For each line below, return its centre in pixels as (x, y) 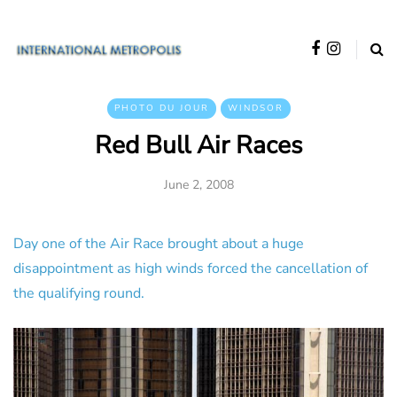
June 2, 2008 (198, 185)
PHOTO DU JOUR (161, 108)
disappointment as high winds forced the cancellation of (191, 269)
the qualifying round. (79, 293)
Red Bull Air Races (198, 145)
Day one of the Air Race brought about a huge (159, 244)
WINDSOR (255, 108)
